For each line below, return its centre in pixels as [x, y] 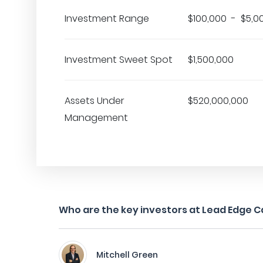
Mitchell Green [127, 255]
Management [96, 118]
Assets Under [95, 101]
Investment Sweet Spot [119, 60]
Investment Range [107, 18]
